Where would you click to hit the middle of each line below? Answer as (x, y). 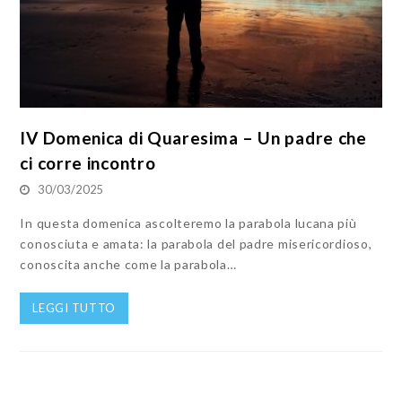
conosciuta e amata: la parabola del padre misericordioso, (196, 244)
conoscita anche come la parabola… (128, 265)
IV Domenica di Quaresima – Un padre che (193, 138)
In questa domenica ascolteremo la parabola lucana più (188, 223)
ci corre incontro (88, 163)
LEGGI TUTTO (74, 308)
